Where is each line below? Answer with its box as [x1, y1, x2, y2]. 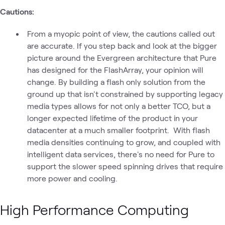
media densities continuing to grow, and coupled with [27, 137, 220, 147]
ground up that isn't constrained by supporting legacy [27, 88, 223, 98]
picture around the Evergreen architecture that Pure [27, 52, 216, 62]
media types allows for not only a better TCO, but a [27, 100, 210, 110]
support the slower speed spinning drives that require [27, 161, 223, 171]
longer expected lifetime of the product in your [27, 113, 198, 123]
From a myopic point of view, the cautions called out [27, 28, 215, 38]
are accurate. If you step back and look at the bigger [27, 40, 217, 50]
